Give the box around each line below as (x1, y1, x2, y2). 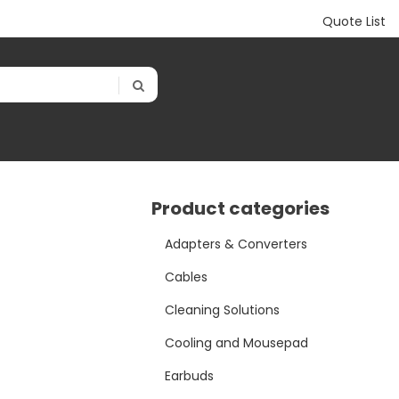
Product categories (151, 196, 330, 222)
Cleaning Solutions (165, 301, 281, 320)
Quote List (322, 12, 386, 30)
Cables (165, 268, 208, 287)
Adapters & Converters (165, 235, 308, 254)
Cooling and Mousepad (165, 334, 309, 353)
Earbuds (165, 367, 215, 386)
